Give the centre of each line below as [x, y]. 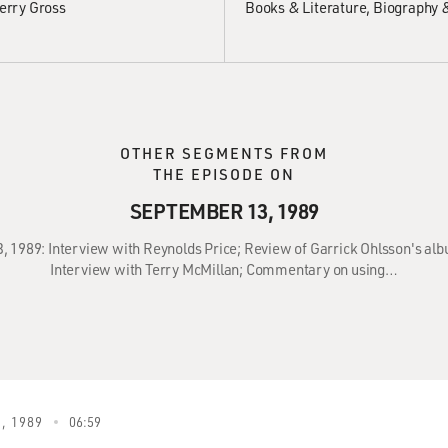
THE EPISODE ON [224, 174]
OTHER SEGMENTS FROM [224, 153]
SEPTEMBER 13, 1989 [224, 210]
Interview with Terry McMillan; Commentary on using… [224, 269]
